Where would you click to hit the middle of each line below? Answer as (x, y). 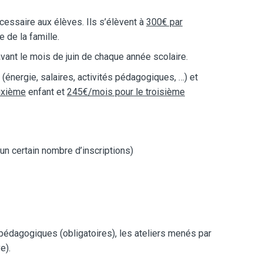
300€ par (164, 22)
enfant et (46, 92)
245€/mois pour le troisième (126, 92)
